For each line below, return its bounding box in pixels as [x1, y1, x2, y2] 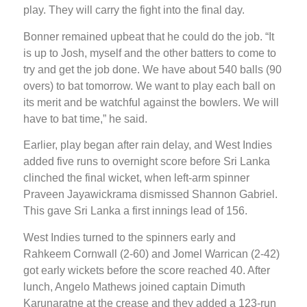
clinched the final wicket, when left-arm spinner [23, 172, 249, 184]
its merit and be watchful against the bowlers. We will [23, 96, 279, 108]
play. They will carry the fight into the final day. [23, 4, 245, 16]
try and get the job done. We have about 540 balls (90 [23, 63, 282, 75]
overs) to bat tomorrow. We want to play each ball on [23, 79, 275, 92]
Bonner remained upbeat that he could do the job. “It [23, 30, 274, 42]
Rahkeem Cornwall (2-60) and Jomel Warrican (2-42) [23, 247, 280, 260]
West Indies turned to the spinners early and [23, 231, 236, 243]
